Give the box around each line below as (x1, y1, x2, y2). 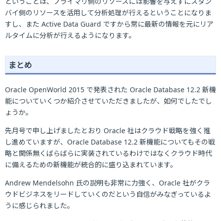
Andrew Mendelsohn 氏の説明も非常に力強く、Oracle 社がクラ (5, 178, 210, 187)
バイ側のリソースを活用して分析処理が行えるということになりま (5, 8, 212, 17)
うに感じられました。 (5, 201, 74, 210)
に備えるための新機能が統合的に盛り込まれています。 (5, 160, 177, 169)
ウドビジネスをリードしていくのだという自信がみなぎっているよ (5, 189, 211, 199)
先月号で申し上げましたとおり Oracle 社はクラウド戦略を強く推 (5, 126, 210, 135)
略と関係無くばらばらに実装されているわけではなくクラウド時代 (5, 148, 212, 158)
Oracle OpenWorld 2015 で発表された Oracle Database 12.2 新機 (5, 85, 216, 94)
